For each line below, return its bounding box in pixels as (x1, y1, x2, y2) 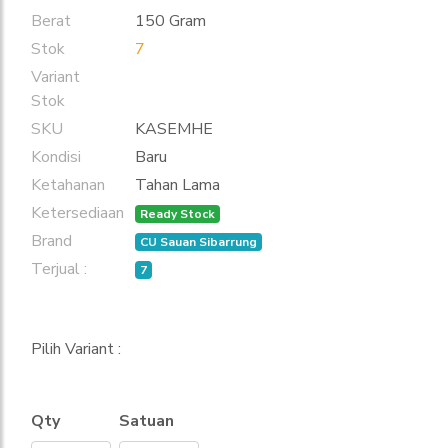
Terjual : (31, 258, 87, 281)
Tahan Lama (135, 174, 220, 197)
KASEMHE (135, 118, 213, 141)
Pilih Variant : (31, 338, 121, 361)
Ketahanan (31, 174, 105, 197)
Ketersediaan (31, 202, 124, 225)
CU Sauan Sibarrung (139, 234, 257, 251)
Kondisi (31, 146, 81, 169)
